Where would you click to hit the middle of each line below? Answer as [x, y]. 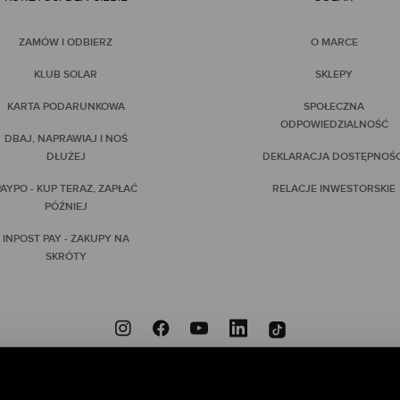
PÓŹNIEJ [66, 207]
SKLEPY [334, 75]
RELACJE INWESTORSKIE [334, 189]
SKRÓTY [66, 257]
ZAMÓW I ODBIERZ [66, 43]
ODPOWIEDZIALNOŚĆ [334, 125]
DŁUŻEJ [66, 157]
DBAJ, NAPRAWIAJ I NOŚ [66, 139]
